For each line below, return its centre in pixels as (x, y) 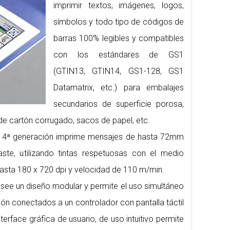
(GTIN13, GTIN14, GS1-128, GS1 (119, 71)
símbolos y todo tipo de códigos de (119, 22)
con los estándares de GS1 (119, 55)
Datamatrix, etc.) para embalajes (119, 88)
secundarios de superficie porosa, (119, 104)
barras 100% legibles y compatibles (119, 39)
